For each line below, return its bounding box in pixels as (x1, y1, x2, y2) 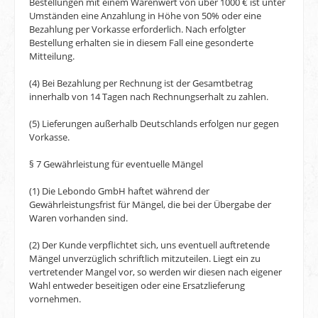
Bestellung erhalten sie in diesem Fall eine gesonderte (29, 36, 253, 50)
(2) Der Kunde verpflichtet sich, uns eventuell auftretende (29, 238, 270, 252)
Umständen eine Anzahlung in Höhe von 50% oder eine (29, 9, 261, 23)
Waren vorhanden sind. (29, 212, 128, 225)
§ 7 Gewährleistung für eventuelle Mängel (29, 158, 203, 171)
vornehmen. (29, 292, 81, 306)
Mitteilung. (29, 50, 75, 63)
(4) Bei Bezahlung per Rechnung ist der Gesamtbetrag (29, 77, 253, 90)
